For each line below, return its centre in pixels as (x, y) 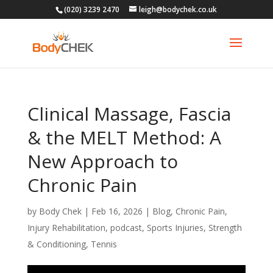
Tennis (104, 244)
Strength (225, 228)
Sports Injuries (175, 228)
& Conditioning (56, 244)
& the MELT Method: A (124, 137)
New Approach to (102, 161)
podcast (126, 228)
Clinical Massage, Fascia (129, 114)
